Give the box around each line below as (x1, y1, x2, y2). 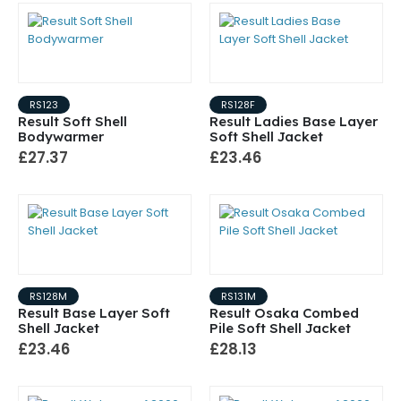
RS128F (221, 98, 255, 113)
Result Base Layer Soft (18, 304, 170, 322)
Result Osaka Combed (209, 304, 359, 322)
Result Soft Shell (18, 113, 127, 131)
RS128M (30, 289, 67, 304)
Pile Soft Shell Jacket (209, 320, 351, 337)
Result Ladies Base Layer (209, 113, 378, 131)
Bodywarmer (18, 128, 104, 146)
